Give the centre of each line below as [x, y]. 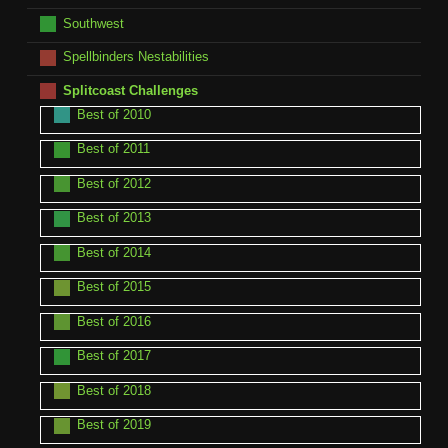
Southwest [93, 23]
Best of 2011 [113, 149]
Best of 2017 [113, 356]
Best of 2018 [113, 390]
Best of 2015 [113, 287]
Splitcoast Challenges [130, 90]
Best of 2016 [113, 321]
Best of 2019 [113, 425]
